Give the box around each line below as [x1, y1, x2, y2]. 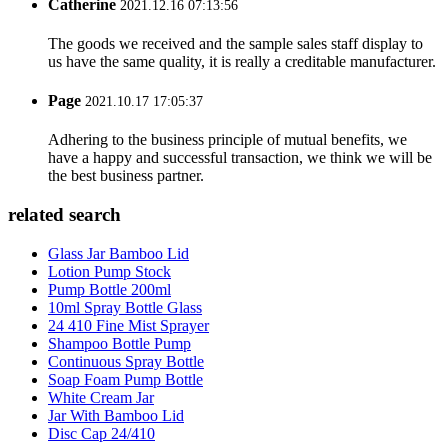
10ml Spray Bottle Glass [48, 298, 202, 316]
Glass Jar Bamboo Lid [48, 244, 189, 262]
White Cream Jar [48, 388, 154, 406]
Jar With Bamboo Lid [48, 406, 184, 424]
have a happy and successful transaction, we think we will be [48, 149, 432, 167]
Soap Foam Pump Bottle [48, 370, 203, 388]
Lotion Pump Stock [48, 262, 171, 280]
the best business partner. [48, 167, 204, 185]
